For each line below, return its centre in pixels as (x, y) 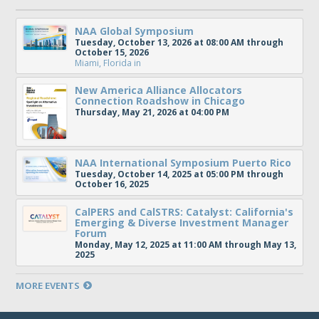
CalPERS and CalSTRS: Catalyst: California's (184, 212)
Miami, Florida (104, 63)
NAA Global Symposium (135, 31)
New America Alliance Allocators (159, 90)
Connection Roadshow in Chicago (160, 101)
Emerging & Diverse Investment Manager (182, 223)
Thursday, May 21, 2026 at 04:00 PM (152, 112)
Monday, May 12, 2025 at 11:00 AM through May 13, (186, 245)
